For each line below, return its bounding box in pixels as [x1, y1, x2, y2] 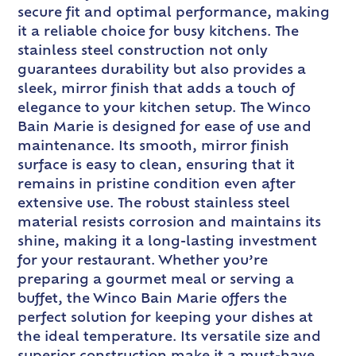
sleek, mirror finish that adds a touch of [17, 83, 296, 96]
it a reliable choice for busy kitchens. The [17, 25, 300, 39]
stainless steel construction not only [17, 44, 269, 58]
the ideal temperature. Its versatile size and [17, 331, 322, 344]
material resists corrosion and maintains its [17, 216, 322, 230]
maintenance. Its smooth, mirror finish [17, 140, 290, 153]
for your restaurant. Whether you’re [17, 254, 269, 268]
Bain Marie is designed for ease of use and [17, 121, 312, 134]
